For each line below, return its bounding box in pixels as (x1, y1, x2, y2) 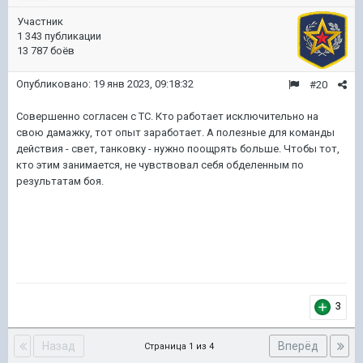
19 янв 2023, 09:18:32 (93, 78, 194, 90)
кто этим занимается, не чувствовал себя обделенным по (16, 159, 304, 171)
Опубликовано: (16, 78, 93, 90)
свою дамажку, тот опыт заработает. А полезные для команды (16, 126, 335, 139)
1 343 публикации (17, 30, 101, 42)
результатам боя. (16, 175, 104, 187)
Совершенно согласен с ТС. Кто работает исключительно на (16, 110, 318, 122)
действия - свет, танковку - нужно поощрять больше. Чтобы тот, (16, 143, 340, 155)
